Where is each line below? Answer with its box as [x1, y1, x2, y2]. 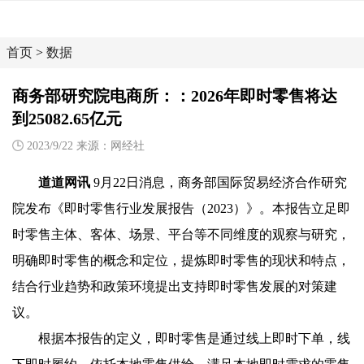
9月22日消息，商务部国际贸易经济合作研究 [90, 175, 347, 189]
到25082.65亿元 [12, 110, 122, 128]
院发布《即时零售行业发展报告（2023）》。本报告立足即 [12, 201, 350, 215]
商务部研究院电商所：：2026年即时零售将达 [12, 87, 337, 105]
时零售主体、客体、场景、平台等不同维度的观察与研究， [12, 227, 350, 241]
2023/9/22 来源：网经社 [24, 140, 145, 152]
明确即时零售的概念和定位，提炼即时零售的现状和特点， [12, 253, 350, 267]
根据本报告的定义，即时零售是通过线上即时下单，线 [38, 331, 350, 345]
